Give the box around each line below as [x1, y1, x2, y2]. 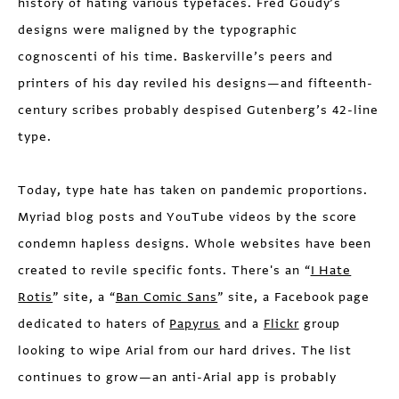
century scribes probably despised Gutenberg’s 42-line [18, 102, 379, 118]
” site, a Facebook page [217, 289, 370, 305]
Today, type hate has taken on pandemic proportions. [18, 182, 369, 199]
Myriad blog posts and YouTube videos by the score [18, 208, 358, 225]
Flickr [263, 315, 299, 332]
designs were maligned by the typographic [18, 21, 297, 38]
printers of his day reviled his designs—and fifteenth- [18, 75, 374, 92]
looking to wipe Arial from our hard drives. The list [18, 342, 353, 359]
